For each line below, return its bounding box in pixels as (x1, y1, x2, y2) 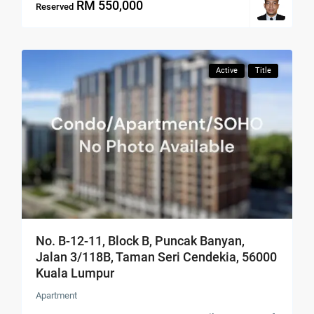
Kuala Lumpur (36, 266, 115, 281)
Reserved (36, 1, 74, 13)
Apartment (36, 290, 78, 301)
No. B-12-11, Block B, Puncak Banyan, (36, 233, 245, 249)
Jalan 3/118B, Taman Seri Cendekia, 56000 (36, 250, 278, 265)
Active (215, 65, 238, 75)
